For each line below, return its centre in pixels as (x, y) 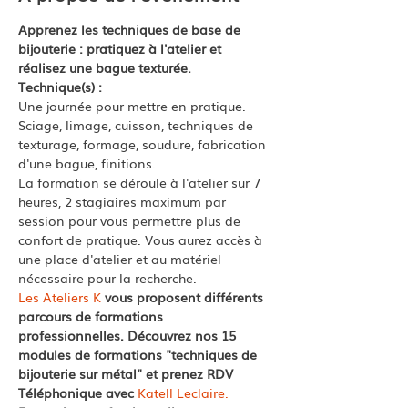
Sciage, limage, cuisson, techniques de (138, 125)
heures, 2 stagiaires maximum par (124, 201)
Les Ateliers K (60, 297)
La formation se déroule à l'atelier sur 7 (141, 182)
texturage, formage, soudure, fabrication (144, 144)
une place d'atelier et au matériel (122, 259)
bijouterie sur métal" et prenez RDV (127, 373)
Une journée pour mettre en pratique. (134, 106)
